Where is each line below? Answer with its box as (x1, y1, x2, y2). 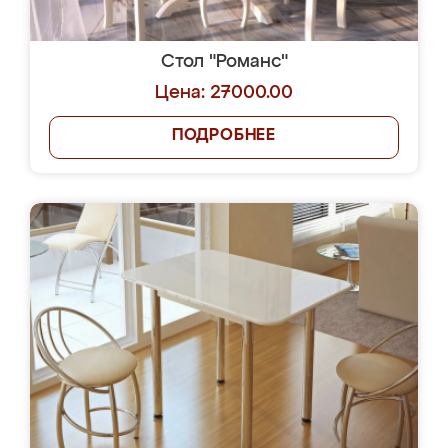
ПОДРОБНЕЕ (171, 128, 277, 144)
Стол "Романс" (160, 53, 288, 71)
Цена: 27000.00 (155, 84, 293, 102)
